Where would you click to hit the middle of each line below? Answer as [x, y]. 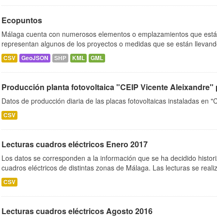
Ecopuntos [22, 20]
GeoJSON [35, 58]
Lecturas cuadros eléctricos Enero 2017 [75, 144]
